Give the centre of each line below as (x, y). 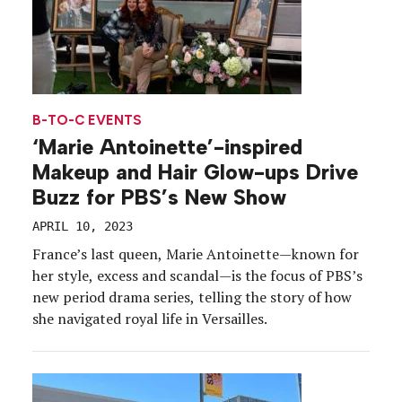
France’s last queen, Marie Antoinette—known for (196, 254)
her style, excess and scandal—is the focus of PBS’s (197, 276)
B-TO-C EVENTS (87, 121)
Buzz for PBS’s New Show (159, 198)
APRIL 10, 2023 (83, 227)
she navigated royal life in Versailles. (150, 319)
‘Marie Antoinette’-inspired (167, 148)
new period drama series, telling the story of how (192, 297)
